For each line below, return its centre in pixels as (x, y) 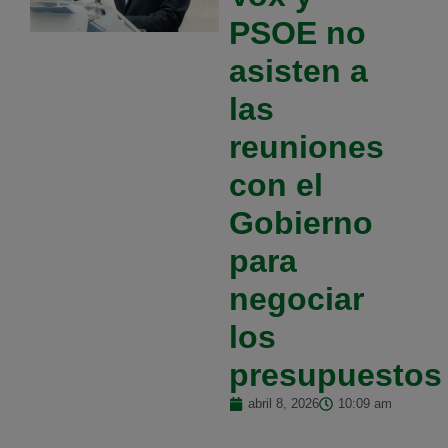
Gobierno (300, 223)
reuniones (306, 147)
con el (275, 185)
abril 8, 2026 (283, 404)
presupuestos (335, 375)
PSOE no (297, 33)
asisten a (298, 71)
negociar (296, 299)
